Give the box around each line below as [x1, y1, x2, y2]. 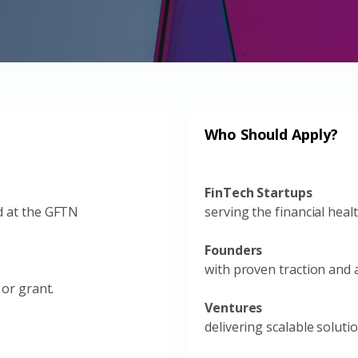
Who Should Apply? [205, 125, 338, 144]
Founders [205, 241, 263, 259]
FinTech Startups [205, 184, 312, 201]
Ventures [205, 299, 263, 316]
